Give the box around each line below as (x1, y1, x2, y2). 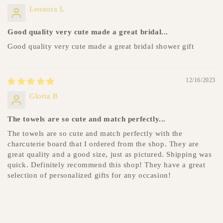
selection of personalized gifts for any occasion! (7, 171, 171, 179)
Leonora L (29, 4, 65, 13)
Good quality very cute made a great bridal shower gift (7, 42, 194, 50)
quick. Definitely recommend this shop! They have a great (7, 160, 206, 169)
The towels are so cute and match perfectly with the (7, 129, 183, 137)
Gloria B (29, 92, 58, 100)
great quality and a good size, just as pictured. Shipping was (7, 150, 212, 158)
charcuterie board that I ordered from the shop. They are (7, 139, 199, 148)
